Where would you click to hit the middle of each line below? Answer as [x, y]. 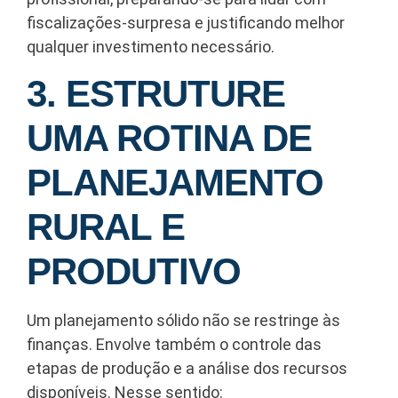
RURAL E [106, 227]
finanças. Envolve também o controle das [174, 344]
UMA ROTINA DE [169, 138]
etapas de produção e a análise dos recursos [187, 368]
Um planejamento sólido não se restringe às [183, 320]
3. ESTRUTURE [156, 93]
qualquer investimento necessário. [151, 47]
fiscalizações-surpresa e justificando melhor [186, 23]
